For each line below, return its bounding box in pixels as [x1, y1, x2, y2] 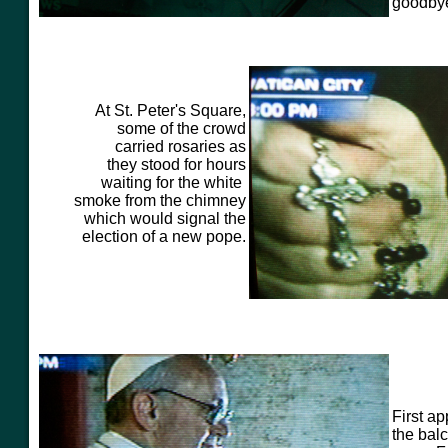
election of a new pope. [82, 228, 246, 245]
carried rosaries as [115, 138, 246, 155]
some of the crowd [117, 120, 246, 137]
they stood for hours [107, 156, 246, 173]
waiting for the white [101, 174, 246, 191]
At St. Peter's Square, [95, 102, 246, 119]
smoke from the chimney [70, 192, 246, 209]
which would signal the [84, 210, 246, 227]
